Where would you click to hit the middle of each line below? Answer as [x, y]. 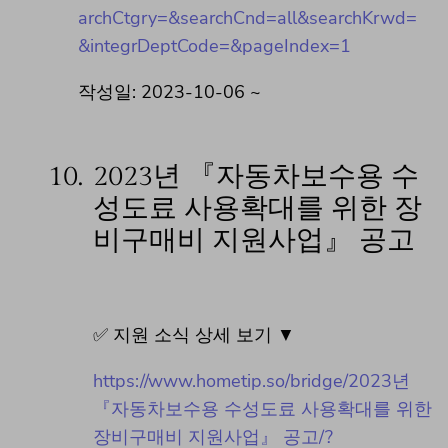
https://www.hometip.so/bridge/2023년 [251, 380]
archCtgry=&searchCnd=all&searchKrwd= [247, 17]
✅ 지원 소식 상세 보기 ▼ [194, 334]
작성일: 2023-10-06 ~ [169, 91]
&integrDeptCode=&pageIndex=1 [214, 45]
